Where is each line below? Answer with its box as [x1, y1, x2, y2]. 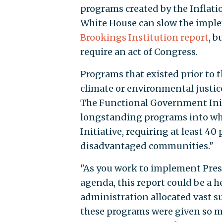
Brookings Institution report [80, 31, 209, 43]
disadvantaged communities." [80, 140, 214, 152]
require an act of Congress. [80, 46, 198, 57]
